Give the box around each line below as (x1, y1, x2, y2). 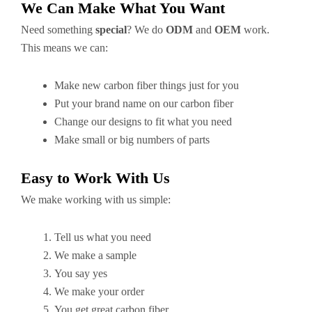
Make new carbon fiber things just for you (54, 79, 239, 91)
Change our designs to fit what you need (54, 116, 232, 127)
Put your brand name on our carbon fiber (54, 97, 233, 109)
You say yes (54, 267, 107, 279)
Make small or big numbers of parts (54, 134, 210, 146)
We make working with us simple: (21, 194, 171, 205)
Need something (21, 24, 95, 36)
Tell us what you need (54, 231, 151, 243)
